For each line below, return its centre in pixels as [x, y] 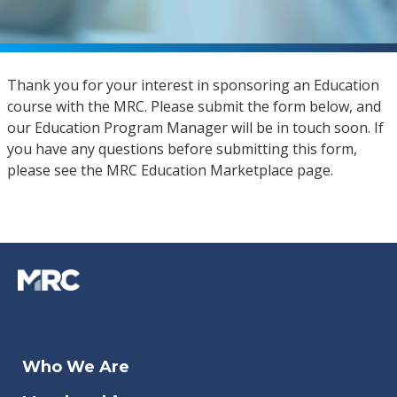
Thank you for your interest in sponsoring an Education [193, 86]
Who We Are [76, 367]
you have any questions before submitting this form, [182, 149]
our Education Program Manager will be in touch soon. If [195, 128]
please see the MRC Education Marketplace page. [170, 171]
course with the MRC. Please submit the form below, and [194, 107]
